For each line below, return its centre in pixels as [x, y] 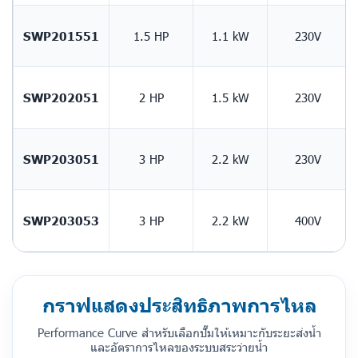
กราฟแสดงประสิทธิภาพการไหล [179, 304]
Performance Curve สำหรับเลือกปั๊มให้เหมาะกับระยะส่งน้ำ [179, 332]
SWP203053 [61, 220]
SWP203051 [61, 159]
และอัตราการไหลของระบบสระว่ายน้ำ [179, 347]
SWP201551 [61, 36]
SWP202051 [61, 97]
